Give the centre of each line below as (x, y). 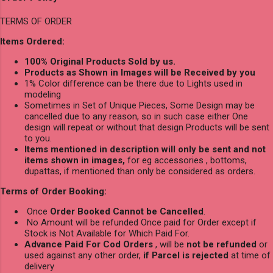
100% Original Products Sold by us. (100, 61)
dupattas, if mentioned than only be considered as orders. (140, 171)
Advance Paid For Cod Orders (89, 244)
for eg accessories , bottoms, (186, 160)
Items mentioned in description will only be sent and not (145, 149)
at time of (250, 255)
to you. (38, 138)
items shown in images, (75, 160)
